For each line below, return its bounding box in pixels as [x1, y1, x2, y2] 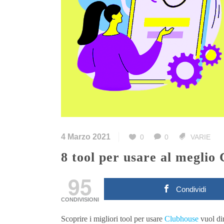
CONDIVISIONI [61, 196, 99, 203]
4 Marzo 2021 [61, 132, 110, 141]
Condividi [176, 185, 206, 194]
